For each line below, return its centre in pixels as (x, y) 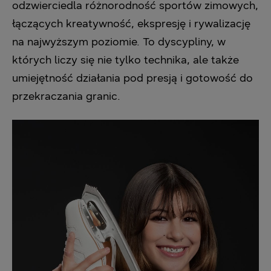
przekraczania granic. (66, 96)
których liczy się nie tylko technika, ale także (126, 60)
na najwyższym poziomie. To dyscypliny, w (119, 42)
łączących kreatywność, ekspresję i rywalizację (131, 24)
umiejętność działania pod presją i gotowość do (132, 78)
